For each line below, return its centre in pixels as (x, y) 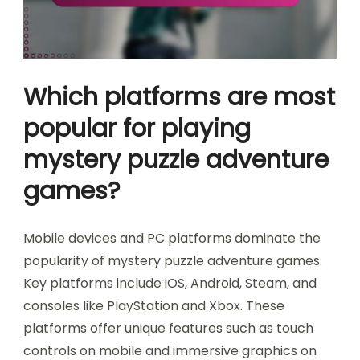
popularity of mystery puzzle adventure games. (173, 260)
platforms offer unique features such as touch (168, 328)
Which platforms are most (179, 97)
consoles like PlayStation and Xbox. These (154, 305)
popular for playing (137, 128)
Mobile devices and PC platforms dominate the (172, 238)
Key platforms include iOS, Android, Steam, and (170, 283)
